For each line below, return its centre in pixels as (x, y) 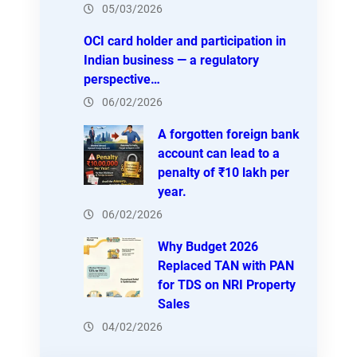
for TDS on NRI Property (226, 285)
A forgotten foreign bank (228, 135)
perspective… (122, 80)
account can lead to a (218, 154)
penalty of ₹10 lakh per (223, 173)
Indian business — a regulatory (171, 61)
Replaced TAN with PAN (226, 266)
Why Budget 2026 (208, 247)
